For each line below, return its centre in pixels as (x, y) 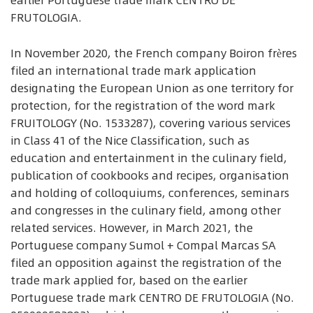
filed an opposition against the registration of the (146, 262)
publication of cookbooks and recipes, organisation (150, 175)
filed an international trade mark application (133, 70)
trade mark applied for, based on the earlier (129, 280)
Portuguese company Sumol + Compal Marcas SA (143, 245)
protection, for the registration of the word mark (143, 105)
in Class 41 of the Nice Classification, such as (130, 140)
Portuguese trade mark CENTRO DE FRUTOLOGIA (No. (152, 297)
